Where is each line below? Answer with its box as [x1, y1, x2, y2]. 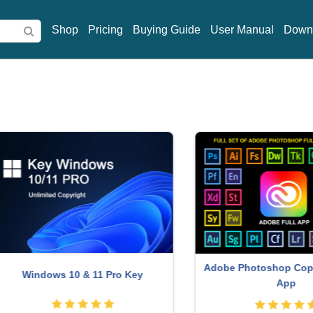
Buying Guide [133, 24, 201, 36]
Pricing [88, 24, 123, 36]
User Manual [210, 24, 274, 36]
